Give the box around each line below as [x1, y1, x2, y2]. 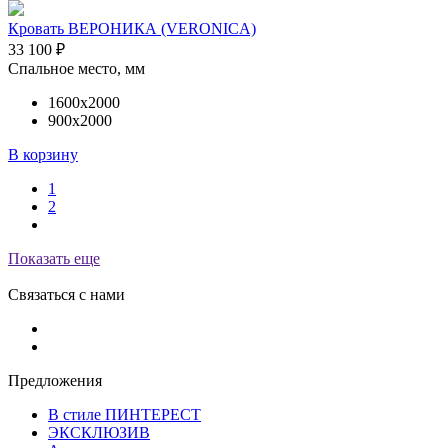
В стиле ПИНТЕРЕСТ [48, 405, 201, 423]
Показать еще [8, 249, 100, 267]
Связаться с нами [8, 285, 125, 303]
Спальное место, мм [8, 59, 145, 77]
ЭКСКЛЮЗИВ [48, 423, 150, 441]
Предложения [8, 371, 102, 389]
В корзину [8, 145, 78, 163]
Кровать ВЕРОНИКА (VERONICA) [8, 19, 256, 37]
